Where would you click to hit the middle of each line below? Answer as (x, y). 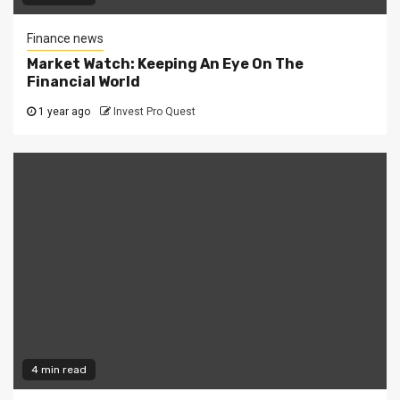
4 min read (59, 370)
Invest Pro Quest (154, 112)
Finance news (65, 38)
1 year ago (63, 112)
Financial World (83, 82)
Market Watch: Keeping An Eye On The (165, 64)
